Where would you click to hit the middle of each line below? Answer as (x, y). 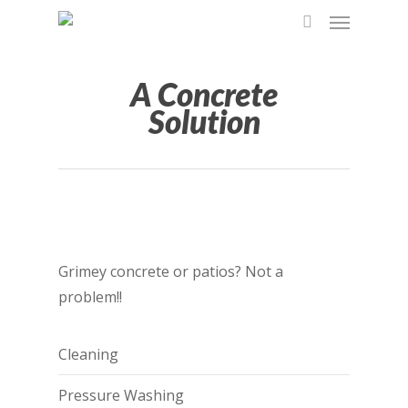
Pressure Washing (121, 395)
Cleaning (88, 354)
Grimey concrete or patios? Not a (171, 271)
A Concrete (204, 94)
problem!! (90, 297)
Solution (204, 121)
